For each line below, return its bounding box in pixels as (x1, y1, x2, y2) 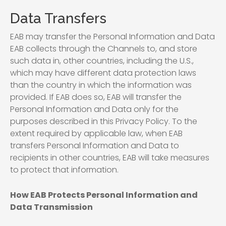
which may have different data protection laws (10, 67, 196, 79)
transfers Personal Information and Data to (10, 140, 179, 151)
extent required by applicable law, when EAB (10, 128, 183, 139)
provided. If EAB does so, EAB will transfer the (10, 91, 182, 103)
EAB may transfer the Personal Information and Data (10, 31, 215, 42)
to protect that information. (10, 164, 119, 176)
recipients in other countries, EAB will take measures (10, 152, 209, 163)
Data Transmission (10, 201, 93, 213)
